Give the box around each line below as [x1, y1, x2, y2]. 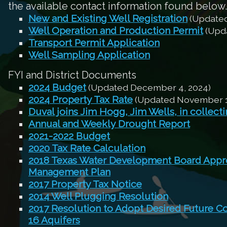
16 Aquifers [28, 214, 80, 226]
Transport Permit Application [28, 37, 160, 49]
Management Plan [28, 166, 110, 178]
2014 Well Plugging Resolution [28, 191, 168, 202]
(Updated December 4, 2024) [86, 82, 211, 93]
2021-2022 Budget [28, 130, 110, 142]
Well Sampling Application [28, 49, 150, 61]
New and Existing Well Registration [28, 13, 187, 24]
